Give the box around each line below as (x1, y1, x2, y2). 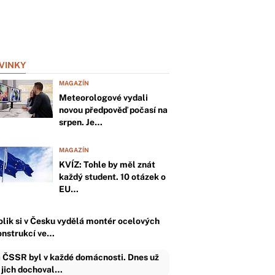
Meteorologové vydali (59, 93, 148, 103)
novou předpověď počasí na (59, 105, 168, 115)
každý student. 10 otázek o (59, 172, 166, 182)
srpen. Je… (59, 117, 102, 127)
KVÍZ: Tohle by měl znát (59, 160, 155, 169)
